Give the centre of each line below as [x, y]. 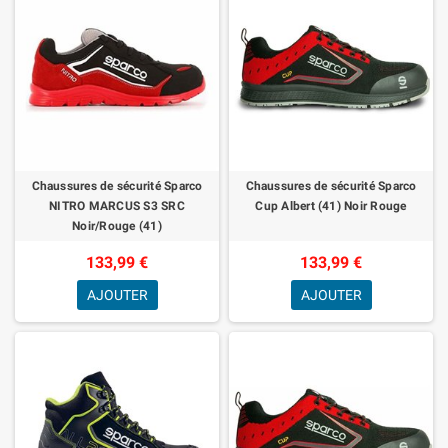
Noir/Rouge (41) [117, 225]
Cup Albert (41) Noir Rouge [331, 205]
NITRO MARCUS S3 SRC [117, 205]
